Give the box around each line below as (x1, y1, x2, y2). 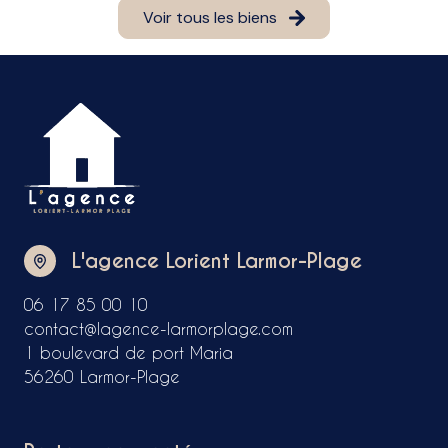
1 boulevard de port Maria (24, 343, 233, 363)
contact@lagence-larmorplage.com (24, 319, 293, 339)
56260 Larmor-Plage (24, 367, 180, 387)
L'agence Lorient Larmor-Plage (72, 248, 362, 275)
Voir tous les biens (143, 7, 277, 29)
